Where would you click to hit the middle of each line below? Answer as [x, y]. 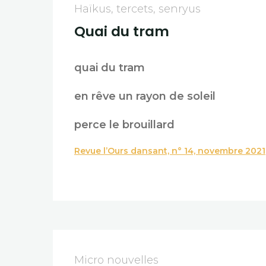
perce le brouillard [124, 124]
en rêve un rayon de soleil [145, 96]
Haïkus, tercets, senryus [137, 9]
